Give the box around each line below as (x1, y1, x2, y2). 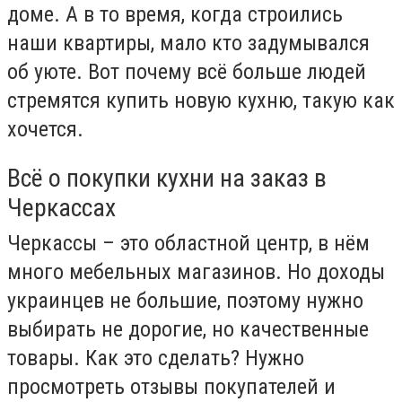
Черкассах (7, 192, 116, 223)
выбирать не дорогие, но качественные (7, 316, 369, 342)
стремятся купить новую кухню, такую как (7, 88, 395, 113)
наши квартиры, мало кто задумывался (7, 31, 370, 56)
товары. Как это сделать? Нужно (7, 345, 304, 371)
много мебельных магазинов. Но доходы (7, 258, 385, 284)
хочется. (7, 117, 83, 142)
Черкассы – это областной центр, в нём (7, 230, 370, 256)
